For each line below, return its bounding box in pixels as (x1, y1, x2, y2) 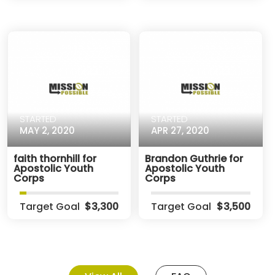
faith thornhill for (13, 152, 96, 166)
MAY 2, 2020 (19, 123, 75, 137)
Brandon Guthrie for (145, 152, 244, 166)
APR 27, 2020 (151, 123, 210, 137)
